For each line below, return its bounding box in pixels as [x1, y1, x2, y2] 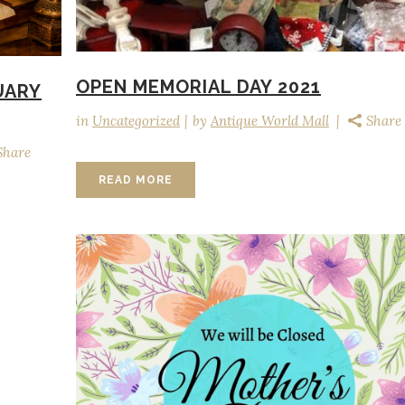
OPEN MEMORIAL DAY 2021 [76, 75, 321, 98]
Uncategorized [92, 111, 180, 129]
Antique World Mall [211, 111, 329, 129]
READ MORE [99, 173, 173, 186]
